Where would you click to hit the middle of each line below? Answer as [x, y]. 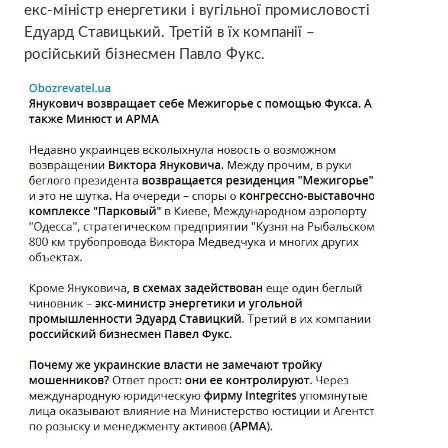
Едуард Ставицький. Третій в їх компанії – [169, 32]
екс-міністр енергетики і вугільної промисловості [196, 10]
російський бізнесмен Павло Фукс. [144, 54]
